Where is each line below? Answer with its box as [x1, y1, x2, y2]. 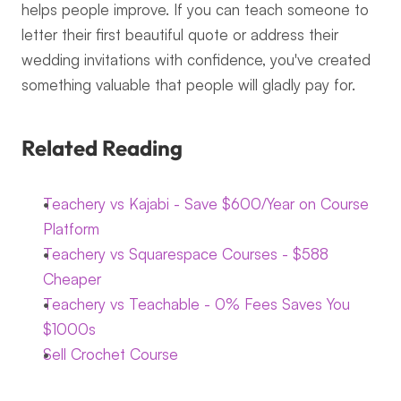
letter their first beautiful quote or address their [21, 25, 338, 44]
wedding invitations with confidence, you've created [21, 50, 371, 69]
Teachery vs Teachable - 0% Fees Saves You [43, 294, 350, 313]
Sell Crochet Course [43, 345, 178, 363]
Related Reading [21, 134, 183, 161]
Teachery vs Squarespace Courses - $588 [43, 244, 328, 263]
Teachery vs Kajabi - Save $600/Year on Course [43, 194, 369, 213]
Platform [43, 219, 99, 238]
